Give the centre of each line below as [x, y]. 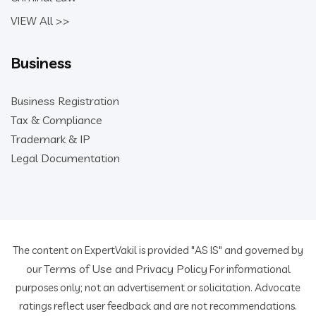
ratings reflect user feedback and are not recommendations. [158, 306]
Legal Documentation [65, 158]
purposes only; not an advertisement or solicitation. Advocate [158, 287]
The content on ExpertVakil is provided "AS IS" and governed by [158, 250]
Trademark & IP [50, 139]
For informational [249, 269]
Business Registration [65, 101]
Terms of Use [79, 269]
